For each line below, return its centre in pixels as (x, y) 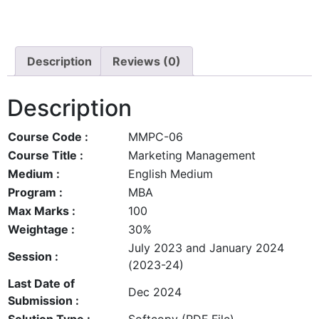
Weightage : (41, 229)
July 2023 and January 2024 (206, 247)
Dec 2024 (155, 292)
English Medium (171, 173)
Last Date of (41, 283)
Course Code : (48, 136)
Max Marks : (42, 210)
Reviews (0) (147, 61)
